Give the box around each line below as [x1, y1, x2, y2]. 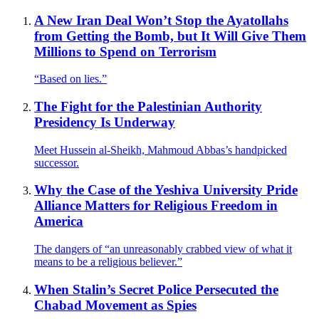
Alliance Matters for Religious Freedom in [34, 198, 278, 214]
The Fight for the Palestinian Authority [34, 98, 262, 114]
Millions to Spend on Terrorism [34, 43, 216, 59]
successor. [34, 156, 79, 169]
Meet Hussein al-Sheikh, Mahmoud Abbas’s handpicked [34, 143, 287, 156]
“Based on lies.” [34, 73, 107, 85]
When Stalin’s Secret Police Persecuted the [34, 281, 278, 297]
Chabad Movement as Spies [34, 297, 197, 313]
